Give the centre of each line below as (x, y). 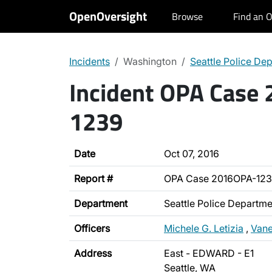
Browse (187, 16)
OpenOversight (108, 16)
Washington (150, 61)
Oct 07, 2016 (192, 154)
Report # (93, 178)
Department (101, 203)
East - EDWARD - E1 (209, 253)
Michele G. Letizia (204, 228)
